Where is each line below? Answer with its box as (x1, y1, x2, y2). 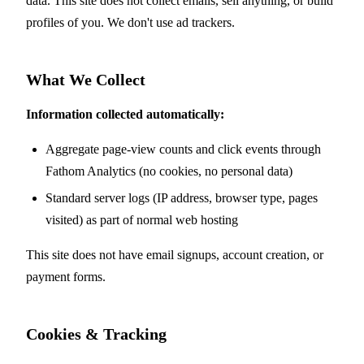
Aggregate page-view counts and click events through (45, 142, 321, 156)
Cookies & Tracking (26, 325, 167, 344)
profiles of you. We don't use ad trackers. (26, 15, 235, 29)
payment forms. (26, 270, 106, 284)
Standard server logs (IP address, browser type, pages (45, 191, 318, 206)
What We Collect (26, 71, 145, 89)
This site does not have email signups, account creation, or (26, 248, 323, 262)
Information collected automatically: (26, 107, 224, 121)
